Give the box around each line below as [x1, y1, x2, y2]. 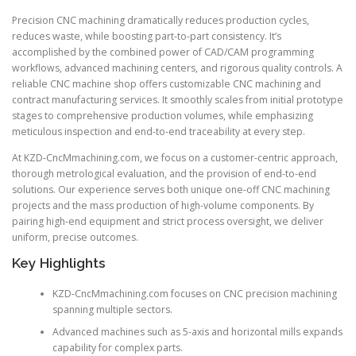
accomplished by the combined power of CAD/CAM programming [12, 45, 314, 60]
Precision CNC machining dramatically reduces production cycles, [12, 14, 309, 28]
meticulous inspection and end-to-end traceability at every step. [12, 125, 305, 139]
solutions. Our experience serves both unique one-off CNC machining [12, 183, 330, 197]
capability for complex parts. [52, 340, 183, 354]
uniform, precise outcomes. [12, 230, 138, 245]
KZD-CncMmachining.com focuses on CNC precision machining [52, 286, 337, 300]
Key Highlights [12, 255, 106, 272]
